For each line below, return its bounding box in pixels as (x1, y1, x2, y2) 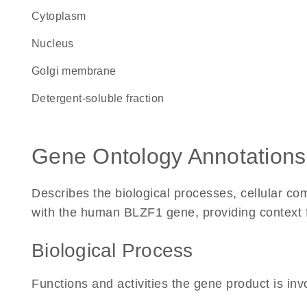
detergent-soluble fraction (40, 93, 164, 104)
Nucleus (40, 38, 74, 49)
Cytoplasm (40, 10, 86, 22)
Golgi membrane (40, 65, 116, 77)
